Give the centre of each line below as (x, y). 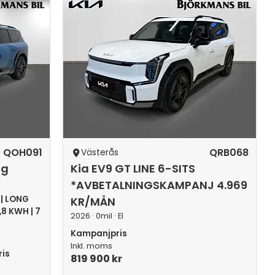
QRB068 (229, 153)
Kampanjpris (99, 234)
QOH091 (23, 153)
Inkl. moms (92, 246)
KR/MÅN (93, 202)
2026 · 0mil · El (97, 216)
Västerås (100, 153)
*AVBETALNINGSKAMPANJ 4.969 (159, 185)
